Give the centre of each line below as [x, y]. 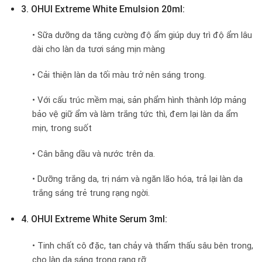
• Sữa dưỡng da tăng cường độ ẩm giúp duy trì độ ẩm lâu [142, 35]
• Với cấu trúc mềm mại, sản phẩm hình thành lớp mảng [139, 100]
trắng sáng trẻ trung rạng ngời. [91, 193]
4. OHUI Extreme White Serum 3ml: [94, 219]
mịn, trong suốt [62, 128]
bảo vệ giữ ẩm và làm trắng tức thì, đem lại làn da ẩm [135, 114]
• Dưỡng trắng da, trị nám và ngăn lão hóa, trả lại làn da [137, 179]
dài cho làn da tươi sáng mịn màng [99, 49]
